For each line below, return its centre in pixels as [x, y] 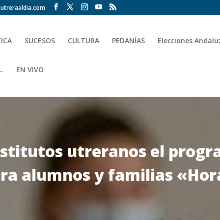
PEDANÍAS [129, 41]
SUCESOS [40, 41]
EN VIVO [30, 69]
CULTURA [84, 41]
